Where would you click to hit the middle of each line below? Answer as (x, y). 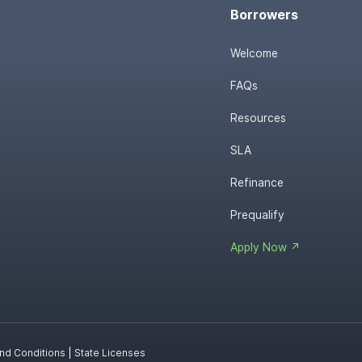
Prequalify (258, 215)
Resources (259, 118)
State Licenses (110, 354)
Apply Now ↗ (266, 247)
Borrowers (265, 15)
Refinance (257, 182)
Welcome (255, 53)
